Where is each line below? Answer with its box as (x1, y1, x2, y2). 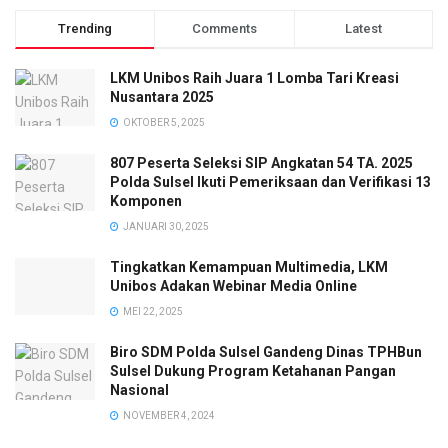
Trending (58, 20, 113, 36)
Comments (191, 20, 257, 36)
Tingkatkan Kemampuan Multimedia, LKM (110, 258, 388, 275)
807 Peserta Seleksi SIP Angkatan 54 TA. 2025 (110, 154, 413, 171)
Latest (344, 20, 382, 36)
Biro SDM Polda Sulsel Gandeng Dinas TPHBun (110, 343, 422, 360)
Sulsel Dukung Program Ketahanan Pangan (110, 362, 396, 379)
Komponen (110, 192, 182, 209)
